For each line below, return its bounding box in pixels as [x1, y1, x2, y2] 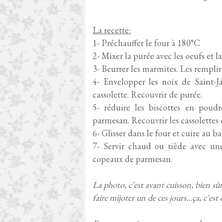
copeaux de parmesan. [93, 153, 172, 165]
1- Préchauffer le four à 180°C [93, 37, 200, 49]
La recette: [93, 24, 131, 36]
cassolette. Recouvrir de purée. [93, 89, 202, 100]
